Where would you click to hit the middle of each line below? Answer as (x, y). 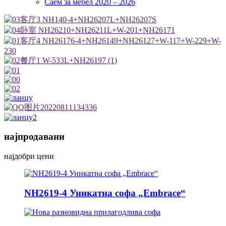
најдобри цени (29, 156)
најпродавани (34, 137)
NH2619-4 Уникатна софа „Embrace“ (105, 193)
